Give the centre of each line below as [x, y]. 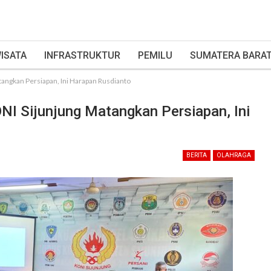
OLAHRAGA [234, 155]
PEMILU [155, 55]
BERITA [197, 155]
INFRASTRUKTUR [82, 55]
